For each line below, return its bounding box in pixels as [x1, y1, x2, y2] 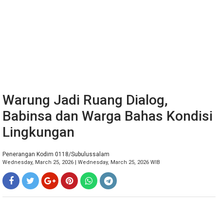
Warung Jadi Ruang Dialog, [2, 92, 168, 108]
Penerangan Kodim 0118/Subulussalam [2, 151, 109, 158]
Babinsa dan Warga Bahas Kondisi [2, 108, 213, 124]
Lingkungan [2, 124, 74, 140]
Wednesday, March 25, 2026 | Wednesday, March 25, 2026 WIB [2, 159, 160, 165]
